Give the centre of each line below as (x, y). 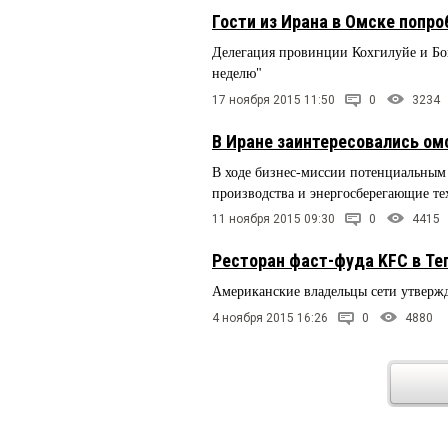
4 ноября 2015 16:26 (270, 318)
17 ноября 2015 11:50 (273, 99)
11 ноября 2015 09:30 (273, 219)
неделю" (237, 73)
